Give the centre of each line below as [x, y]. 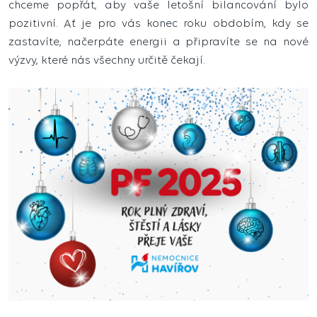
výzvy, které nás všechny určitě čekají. [107, 60]
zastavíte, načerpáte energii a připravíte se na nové [158, 41]
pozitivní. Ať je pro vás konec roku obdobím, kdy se [158, 23]
